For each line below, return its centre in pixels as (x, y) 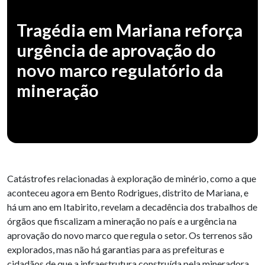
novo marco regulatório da (120, 70)
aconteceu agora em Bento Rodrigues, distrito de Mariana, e (128, 192)
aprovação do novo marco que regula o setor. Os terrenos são (130, 235)
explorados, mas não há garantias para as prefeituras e (116, 249)
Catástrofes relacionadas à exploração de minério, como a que (132, 178)
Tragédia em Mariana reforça (130, 30)
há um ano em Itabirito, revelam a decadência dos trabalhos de (132, 206)
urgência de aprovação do (116, 50)
